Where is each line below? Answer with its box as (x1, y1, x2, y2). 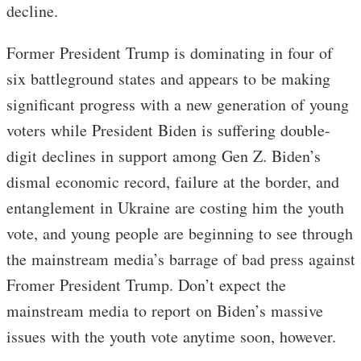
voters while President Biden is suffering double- (6, 119, 330, 142)
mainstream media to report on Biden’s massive (6, 300, 323, 322)
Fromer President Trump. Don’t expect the (6, 274, 286, 297)
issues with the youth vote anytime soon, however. (6, 326, 336, 348)
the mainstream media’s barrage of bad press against (6, 248, 355, 271)
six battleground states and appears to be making (6, 68, 330, 90)
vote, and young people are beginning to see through (6, 222, 353, 245)
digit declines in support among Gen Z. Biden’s (6, 145, 321, 168)
